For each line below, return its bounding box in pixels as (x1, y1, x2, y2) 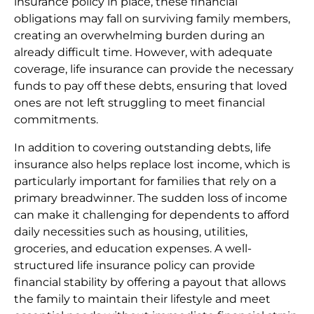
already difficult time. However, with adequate (14, 46, 273, 60)
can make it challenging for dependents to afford (14, 208, 289, 222)
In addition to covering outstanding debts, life (14, 141, 271, 155)
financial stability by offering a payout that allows (14, 275, 286, 289)
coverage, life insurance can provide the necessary (14, 62, 294, 76)
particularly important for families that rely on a (14, 175, 276, 189)
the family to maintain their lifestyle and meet (14, 292, 271, 306)
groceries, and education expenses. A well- (14, 242, 252, 256)
